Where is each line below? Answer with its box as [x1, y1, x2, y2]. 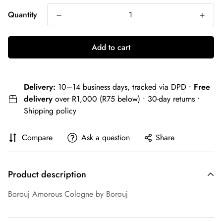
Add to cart [92, 41, 130, 53]
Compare [22, 131, 53, 143]
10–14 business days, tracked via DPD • [55, 81, 194, 93]
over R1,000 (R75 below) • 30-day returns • [53, 93, 200, 105]
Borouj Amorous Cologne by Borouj [8, 188, 128, 200]
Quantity [8, 8, 37, 20]
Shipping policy [24, 105, 76, 116]
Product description [8, 167, 86, 181]
